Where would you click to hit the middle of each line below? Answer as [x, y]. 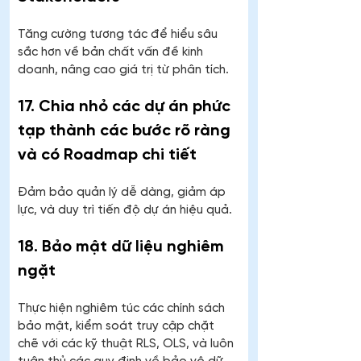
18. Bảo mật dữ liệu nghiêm [123, 247]
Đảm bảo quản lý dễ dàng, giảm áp [123, 193]
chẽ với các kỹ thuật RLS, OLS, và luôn [127, 344]
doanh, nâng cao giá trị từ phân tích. [123, 71]
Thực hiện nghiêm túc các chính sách [123, 309]
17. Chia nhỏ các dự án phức [126, 107]
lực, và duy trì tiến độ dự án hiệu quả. [125, 211]
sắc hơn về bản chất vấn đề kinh [112, 53]
